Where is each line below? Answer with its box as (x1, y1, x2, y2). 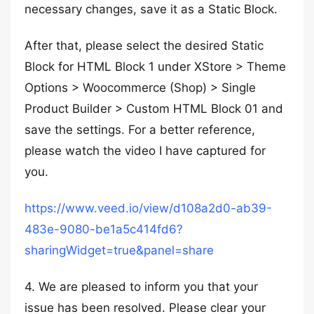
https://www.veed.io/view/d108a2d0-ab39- (25, 201, 272, 215)
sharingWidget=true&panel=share (25, 243, 214, 257)
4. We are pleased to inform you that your (25, 280, 258, 294)
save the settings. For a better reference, (25, 123, 255, 137)
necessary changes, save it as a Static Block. (25, 2, 278, 16)
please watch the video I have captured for (25, 144, 266, 158)
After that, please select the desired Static (25, 39, 264, 53)
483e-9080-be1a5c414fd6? (25, 222, 183, 236)
